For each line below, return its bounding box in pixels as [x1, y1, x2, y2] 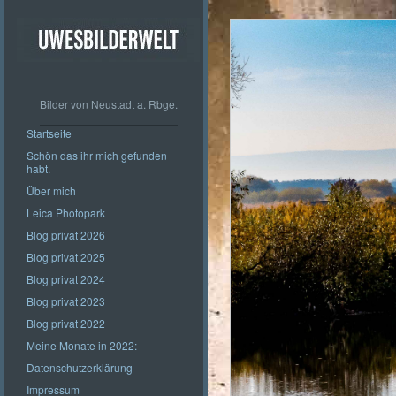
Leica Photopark [27, 205, 105, 220]
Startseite [27, 126, 72, 141]
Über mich [27, 183, 76, 198]
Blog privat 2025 [27, 249, 105, 264]
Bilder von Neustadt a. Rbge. [39, 96, 178, 111]
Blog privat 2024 [27, 271, 105, 286]
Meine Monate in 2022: [27, 338, 137, 353]
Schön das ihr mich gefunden [27, 148, 167, 163]
